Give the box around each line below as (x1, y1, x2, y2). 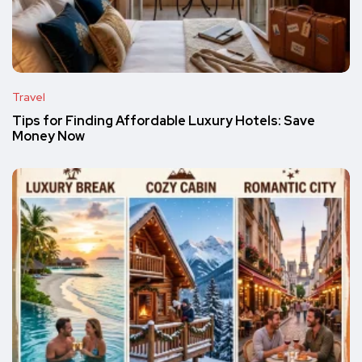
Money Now (12, 128, 85, 145)
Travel (12, 90, 45, 105)
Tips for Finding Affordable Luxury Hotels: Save (12, 112, 315, 130)
